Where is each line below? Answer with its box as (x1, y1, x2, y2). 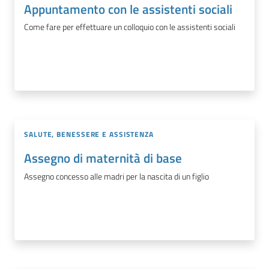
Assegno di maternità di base (24, 148, 182, 168)
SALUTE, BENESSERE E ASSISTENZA (24, 128, 154, 141)
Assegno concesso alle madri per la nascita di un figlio (24, 169, 209, 183)
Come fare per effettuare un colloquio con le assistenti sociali (24, 20, 235, 34)
